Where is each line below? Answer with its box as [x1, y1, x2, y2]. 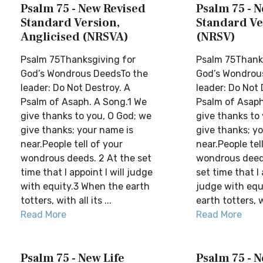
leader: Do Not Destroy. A [21, 82, 130, 93]
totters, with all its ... [21, 195, 112, 206]
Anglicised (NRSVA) [21, 29, 129, 45]
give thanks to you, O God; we [21, 110, 151, 122]
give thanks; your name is [21, 124, 133, 136]
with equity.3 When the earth [21, 181, 150, 192]
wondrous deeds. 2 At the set [21, 153, 151, 164]
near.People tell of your [21, 139, 123, 150]
